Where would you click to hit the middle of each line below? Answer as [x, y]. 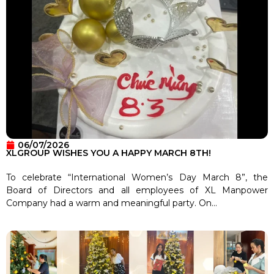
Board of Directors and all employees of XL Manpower [137, 190]
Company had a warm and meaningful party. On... [112, 203]
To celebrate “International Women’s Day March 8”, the [137, 177]
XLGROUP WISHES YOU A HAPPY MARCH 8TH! [109, 153]
